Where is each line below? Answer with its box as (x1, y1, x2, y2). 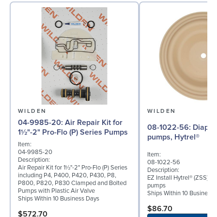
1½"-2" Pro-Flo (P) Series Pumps (18, 127, 128, 137)
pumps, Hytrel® (147, 132, 200, 142)
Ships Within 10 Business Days (18, 194, 99, 202)
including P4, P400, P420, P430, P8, (18, 171, 116, 179)
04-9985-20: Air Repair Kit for (18, 117, 65, 127)
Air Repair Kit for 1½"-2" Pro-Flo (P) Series (18, 163, 127, 171)
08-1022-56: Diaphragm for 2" (147, 123, 193, 133)
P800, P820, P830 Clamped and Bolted (18, 179, 126, 187)
